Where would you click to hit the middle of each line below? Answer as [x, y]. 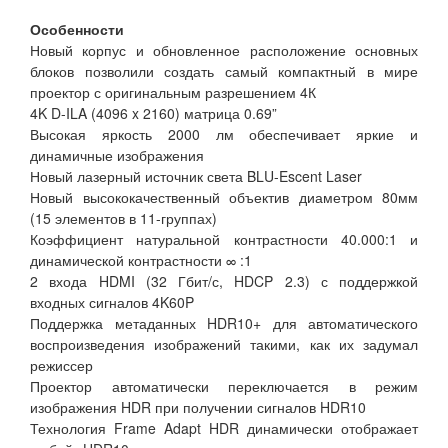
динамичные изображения [117, 155]
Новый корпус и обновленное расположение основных [224, 50]
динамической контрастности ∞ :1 [141, 260]
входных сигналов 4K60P [112, 302]
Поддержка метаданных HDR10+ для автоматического [224, 323]
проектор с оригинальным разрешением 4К [173, 92]
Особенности [77, 29]
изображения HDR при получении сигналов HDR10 [198, 407]
